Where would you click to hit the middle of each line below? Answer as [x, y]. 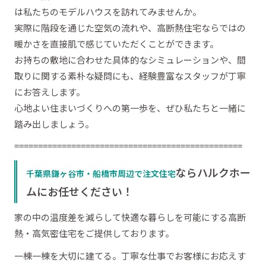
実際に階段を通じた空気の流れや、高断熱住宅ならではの [130, 27]
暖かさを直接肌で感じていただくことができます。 [116, 43]
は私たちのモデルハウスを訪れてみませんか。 [108, 11]
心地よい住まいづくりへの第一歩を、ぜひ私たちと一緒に [130, 107]
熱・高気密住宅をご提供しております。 [94, 233]
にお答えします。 [50, 91]
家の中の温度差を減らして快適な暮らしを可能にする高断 [130, 217]
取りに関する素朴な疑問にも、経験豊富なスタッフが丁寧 [130, 75]
